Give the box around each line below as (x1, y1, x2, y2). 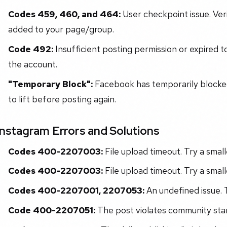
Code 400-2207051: (8, 204, 95, 216)
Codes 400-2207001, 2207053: (8, 184, 144, 197)
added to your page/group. (8, 23, 114, 35)
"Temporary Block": (8, 78, 93, 90)
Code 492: (8, 43, 53, 55)
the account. (8, 58, 57, 70)
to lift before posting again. (8, 93, 116, 105)
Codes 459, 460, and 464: (8, 8, 121, 20)
